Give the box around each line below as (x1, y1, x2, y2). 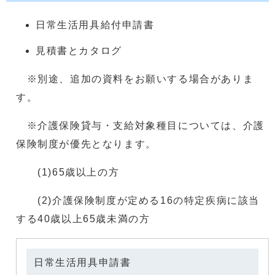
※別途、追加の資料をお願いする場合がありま (16, 74, 254, 84)
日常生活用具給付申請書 (36, 20, 155, 30)
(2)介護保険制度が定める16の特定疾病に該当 (16, 195, 260, 206)
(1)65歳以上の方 (16, 167, 120, 177)
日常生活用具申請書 (34, 257, 131, 268)
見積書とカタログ (36, 45, 122, 56)
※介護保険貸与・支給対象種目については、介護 (16, 120, 265, 131)
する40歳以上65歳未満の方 (16, 214, 150, 224)
